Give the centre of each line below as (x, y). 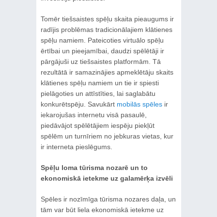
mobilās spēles (139, 104)
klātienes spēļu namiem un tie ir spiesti (100, 83)
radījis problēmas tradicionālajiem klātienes (106, 29)
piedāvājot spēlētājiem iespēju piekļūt (97, 125)
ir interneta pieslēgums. (76, 147)
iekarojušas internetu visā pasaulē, (93, 115)
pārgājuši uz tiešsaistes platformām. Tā (101, 61)
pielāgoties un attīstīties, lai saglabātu (98, 93)
